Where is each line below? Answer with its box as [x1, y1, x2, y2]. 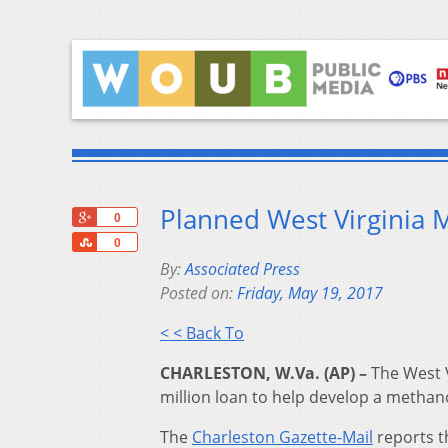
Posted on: [160, 282, 237, 305]
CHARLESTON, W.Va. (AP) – [160, 362, 367, 385]
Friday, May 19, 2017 [237, 282, 383, 305]
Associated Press [185, 258, 300, 281]
